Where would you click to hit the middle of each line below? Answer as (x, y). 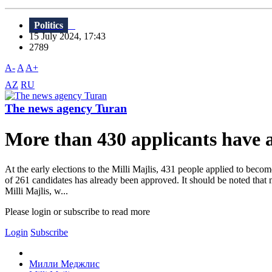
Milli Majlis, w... (36, 191)
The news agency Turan (66, 108)
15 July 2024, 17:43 (71, 36)
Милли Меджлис (64, 263)
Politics (49, 25)
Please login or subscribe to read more (77, 211)
